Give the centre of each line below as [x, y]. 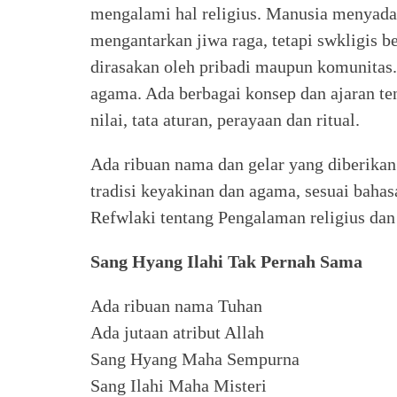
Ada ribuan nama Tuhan [176, 306]
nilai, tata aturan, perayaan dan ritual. [225, 120]
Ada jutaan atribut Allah [177, 332]
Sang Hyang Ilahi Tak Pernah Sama [226, 261]
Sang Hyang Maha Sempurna [195, 359]
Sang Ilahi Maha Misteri [179, 385]
